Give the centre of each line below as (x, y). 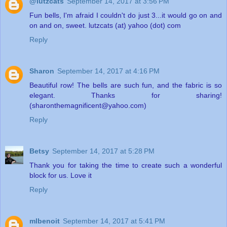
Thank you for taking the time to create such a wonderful (126, 165)
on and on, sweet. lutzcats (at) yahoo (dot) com (105, 26)
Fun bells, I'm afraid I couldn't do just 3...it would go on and (126, 15)
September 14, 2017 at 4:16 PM (108, 71)
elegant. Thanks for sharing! (126, 95)
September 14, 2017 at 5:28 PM (103, 151)
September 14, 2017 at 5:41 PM (114, 221)
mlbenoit (45, 221)
